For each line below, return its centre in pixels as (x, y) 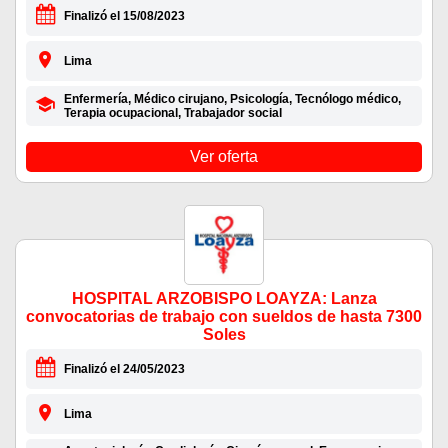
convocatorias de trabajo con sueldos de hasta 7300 (224, 317)
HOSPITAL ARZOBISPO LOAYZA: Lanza (224, 299)
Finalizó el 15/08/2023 (124, 16)
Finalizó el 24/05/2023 (124, 369)
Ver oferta (224, 157)
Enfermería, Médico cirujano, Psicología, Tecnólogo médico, (232, 99)
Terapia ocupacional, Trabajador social (172, 113)
